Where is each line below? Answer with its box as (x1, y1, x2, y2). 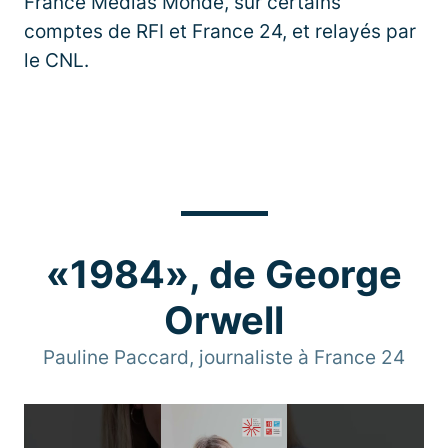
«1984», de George (46, 250, 402, 297)
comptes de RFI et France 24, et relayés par (24, 19, 416, 43)
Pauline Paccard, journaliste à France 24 (43, 345, 405, 369)
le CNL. (24, 48, 89, 72)
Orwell (164, 296, 284, 343)
